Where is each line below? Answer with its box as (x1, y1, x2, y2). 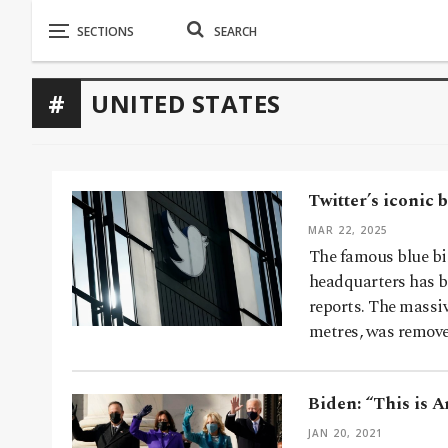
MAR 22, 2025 (308, 223, 388, 238)
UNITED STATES (91, 87, 281, 120)
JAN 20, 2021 (308, 426, 383, 441)
